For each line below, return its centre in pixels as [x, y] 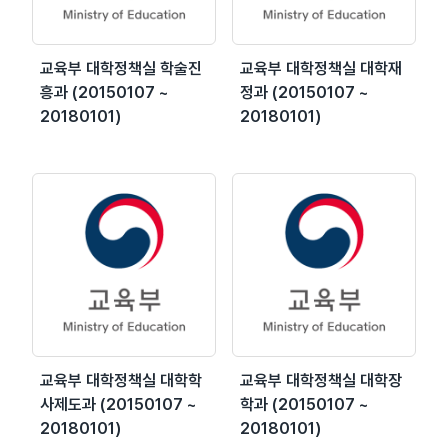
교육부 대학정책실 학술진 [121, 68]
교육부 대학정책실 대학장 [321, 380]
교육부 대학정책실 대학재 [321, 68]
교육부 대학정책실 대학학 [121, 380]
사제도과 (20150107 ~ [118, 404]
